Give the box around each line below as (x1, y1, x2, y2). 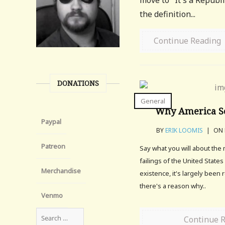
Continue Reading (154, 35, 221, 46)
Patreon (41, 142, 65, 151)
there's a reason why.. (140, 181, 206, 190)
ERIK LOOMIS (165, 126, 203, 135)
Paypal (41, 117, 61, 127)
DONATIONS (57, 78, 99, 88)
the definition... (140, 9, 196, 20)
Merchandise (41, 166, 81, 176)
